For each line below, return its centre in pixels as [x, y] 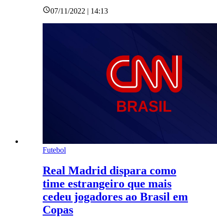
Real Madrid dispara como [109, 171]
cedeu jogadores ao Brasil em [115, 197]
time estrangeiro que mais [107, 184]
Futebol [54, 150]
